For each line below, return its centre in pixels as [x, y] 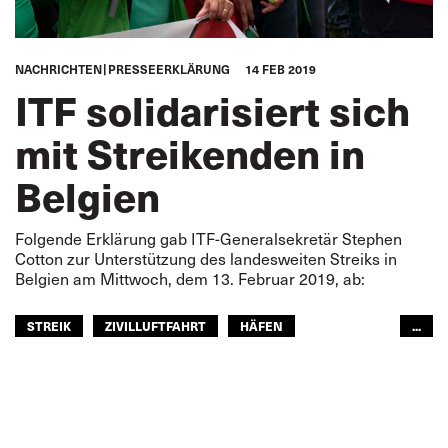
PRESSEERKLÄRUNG [169, 69]
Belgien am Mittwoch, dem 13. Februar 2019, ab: [190, 278]
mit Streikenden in [190, 152]
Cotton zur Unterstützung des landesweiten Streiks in [206, 258]
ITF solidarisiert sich [212, 109]
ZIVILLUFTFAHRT [155, 325]
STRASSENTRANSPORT [202, 358]
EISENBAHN [64, 358]
